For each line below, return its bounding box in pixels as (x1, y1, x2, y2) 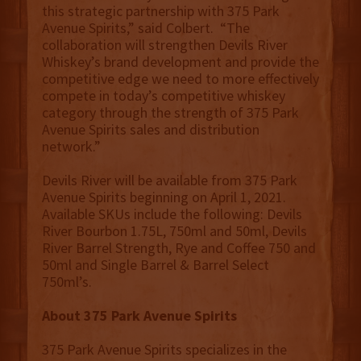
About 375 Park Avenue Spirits (41, 306, 237, 326)
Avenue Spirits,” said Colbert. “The (41, 19, 250, 38)
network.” (41, 137, 101, 156)
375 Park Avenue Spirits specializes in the (41, 340, 287, 359)
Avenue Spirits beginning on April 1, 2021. (41, 188, 286, 207)
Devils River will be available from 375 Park (41, 171, 297, 190)
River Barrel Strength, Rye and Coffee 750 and (41, 239, 316, 258)
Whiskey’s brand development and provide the (41, 52, 319, 72)
